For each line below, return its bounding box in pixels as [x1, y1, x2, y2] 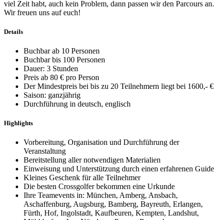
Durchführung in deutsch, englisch [24, 100, 131, 108]
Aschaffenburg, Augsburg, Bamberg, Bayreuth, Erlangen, [24, 200, 203, 209]
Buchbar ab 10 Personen [24, 47, 100, 55]
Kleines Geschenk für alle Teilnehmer [24, 173, 140, 182]
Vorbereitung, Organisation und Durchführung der [24, 138, 179, 147]
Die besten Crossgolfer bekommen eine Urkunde [24, 182, 175, 191]
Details [4, 27, 23, 35]
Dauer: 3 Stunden [24, 64, 78, 73]
